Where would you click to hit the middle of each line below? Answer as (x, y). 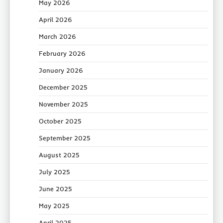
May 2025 (54, 205)
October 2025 (60, 121)
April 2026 (56, 19)
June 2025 (56, 188)
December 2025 (63, 87)
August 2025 (59, 155)
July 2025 (55, 171)
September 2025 (65, 138)
